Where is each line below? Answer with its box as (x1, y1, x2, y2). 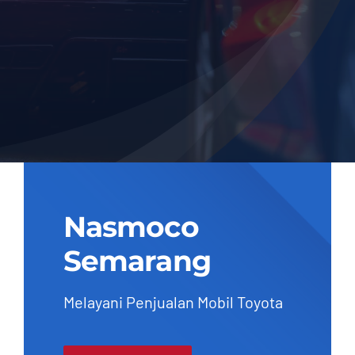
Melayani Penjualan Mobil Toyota (63, 292, 283, 312)
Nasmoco (63, 209, 199, 245)
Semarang (63, 243, 211, 279)
